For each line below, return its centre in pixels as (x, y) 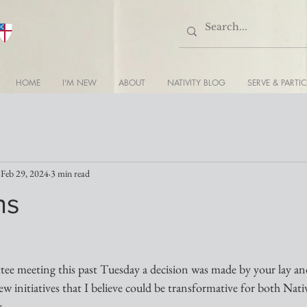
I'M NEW (79, 83)
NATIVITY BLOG (196, 83)
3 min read (70, 173)
